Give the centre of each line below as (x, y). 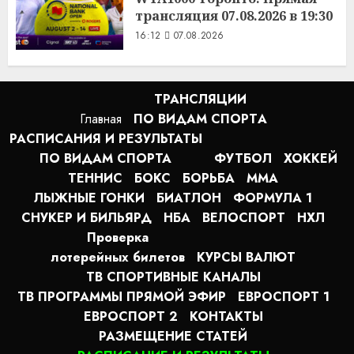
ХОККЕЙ (310, 158)
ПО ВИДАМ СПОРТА (105, 158)
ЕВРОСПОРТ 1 (283, 296)
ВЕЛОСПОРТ (244, 217)
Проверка (118, 237)
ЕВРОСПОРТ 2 (130, 316)
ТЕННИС (95, 178)
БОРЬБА (209, 178)
